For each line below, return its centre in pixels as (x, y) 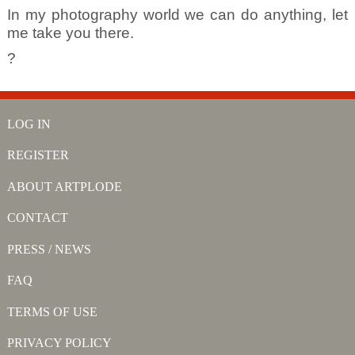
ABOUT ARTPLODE (64, 186)
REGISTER (38, 155)
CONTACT (37, 218)
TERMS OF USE (52, 311)
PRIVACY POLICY (59, 343)
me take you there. (70, 33)
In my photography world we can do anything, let (177, 15)
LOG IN (29, 124)
